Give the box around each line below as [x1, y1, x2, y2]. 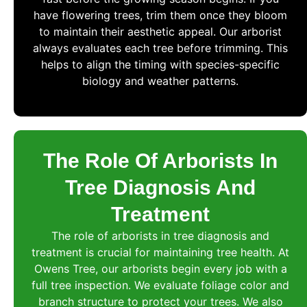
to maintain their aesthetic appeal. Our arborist [39, 25, 282, 39]
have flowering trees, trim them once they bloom [34, 8, 287, 23]
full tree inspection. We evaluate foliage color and [32, 278, 289, 292]
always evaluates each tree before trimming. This [33, 41, 288, 56]
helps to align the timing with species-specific [41, 58, 280, 72]
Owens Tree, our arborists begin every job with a [34, 261, 287, 275]
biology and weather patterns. [82, 74, 238, 88]
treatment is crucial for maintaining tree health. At [32, 245, 289, 259]
